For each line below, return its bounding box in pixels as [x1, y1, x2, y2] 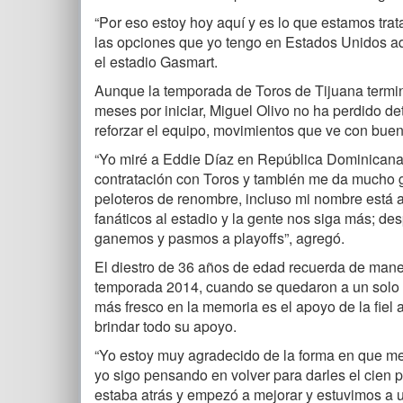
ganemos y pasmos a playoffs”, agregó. [94, 227, 345, 248]
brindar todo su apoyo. [94, 315, 237, 336]
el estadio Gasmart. [94, 50, 218, 72]
